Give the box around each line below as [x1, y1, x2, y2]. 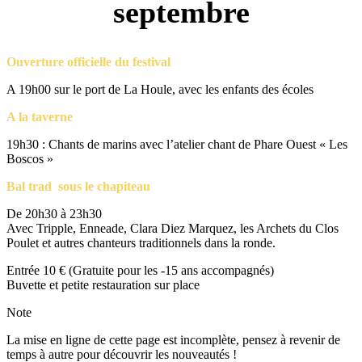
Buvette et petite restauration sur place [6, 278, 200, 293]
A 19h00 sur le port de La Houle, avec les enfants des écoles [6, 82, 314, 97]
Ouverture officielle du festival [6, 55, 170, 69]
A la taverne [6, 110, 73, 124]
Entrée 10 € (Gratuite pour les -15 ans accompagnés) [6, 263, 274, 278]
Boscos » [6, 152, 53, 166]
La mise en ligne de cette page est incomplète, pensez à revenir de [6, 333, 340, 347]
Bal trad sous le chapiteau [6, 179, 150, 194]
